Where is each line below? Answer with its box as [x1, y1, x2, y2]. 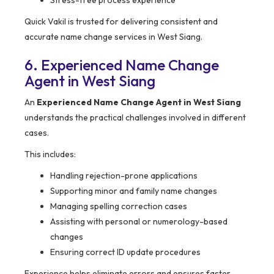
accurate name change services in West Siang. [24, 31, 202, 43]
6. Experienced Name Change [24, 56, 219, 75]
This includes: [24, 149, 76, 160]
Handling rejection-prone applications [50, 170, 198, 182]
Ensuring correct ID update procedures [50, 246, 201, 258]
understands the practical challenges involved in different [24, 112, 246, 124]
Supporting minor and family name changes [50, 185, 217, 197]
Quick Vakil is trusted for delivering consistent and [24, 16, 218, 28]
